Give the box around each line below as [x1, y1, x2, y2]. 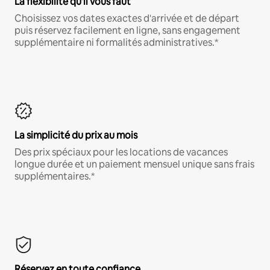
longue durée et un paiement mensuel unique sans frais [14, 157, 254, 171]
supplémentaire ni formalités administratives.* [14, 36, 218, 49]
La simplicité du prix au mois [14, 128, 137, 142]
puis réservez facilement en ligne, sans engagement [14, 24, 240, 37]
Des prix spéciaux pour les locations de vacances [14, 145, 228, 159]
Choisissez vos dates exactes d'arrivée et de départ [14, 11, 239, 25]
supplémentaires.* [14, 169, 95, 183]
